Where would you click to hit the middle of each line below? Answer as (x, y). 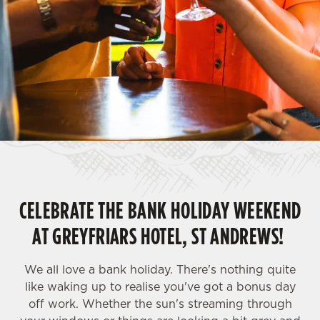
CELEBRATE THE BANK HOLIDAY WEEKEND (160, 210)
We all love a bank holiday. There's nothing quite (160, 269)
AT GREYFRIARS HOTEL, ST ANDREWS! (160, 236)
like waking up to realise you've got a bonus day (160, 286)
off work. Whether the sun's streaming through (160, 304)
